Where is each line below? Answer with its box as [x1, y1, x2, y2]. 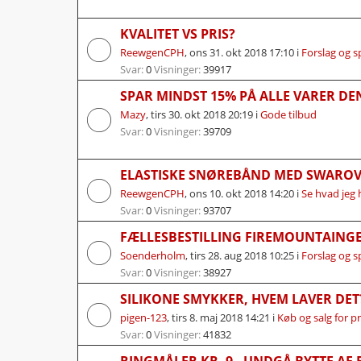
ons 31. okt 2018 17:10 [189, 44, 294, 60]
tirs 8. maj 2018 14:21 [172, 309, 270, 325]
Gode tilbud [260, 106, 317, 122]
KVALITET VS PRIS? [120, 24, 235, 43]
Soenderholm [120, 247, 185, 263]
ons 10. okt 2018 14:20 [189, 185, 294, 201]
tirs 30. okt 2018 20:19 [151, 106, 253, 122]
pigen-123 [120, 309, 167, 325]
